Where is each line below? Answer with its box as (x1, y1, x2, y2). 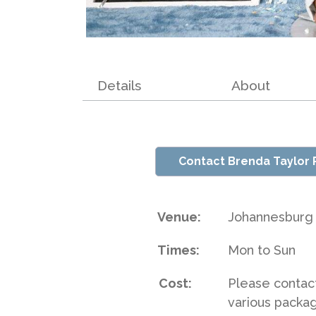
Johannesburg (228, 209, 314, 225)
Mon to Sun (228, 243, 296, 258)
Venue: (157, 209, 201, 225)
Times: (157, 243, 200, 258)
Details (97, 78, 141, 93)
